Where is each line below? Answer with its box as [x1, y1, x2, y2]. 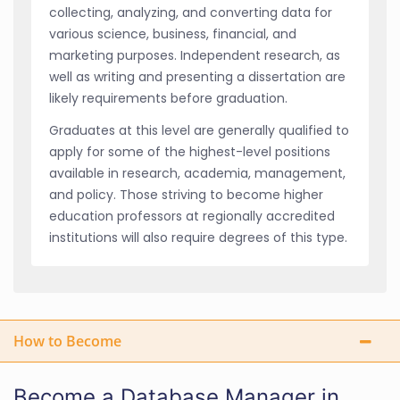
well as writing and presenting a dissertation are [49, 67, 346, 86]
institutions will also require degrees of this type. [49, 228, 347, 246]
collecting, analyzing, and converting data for [49, 3, 332, 21]
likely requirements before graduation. [49, 88, 287, 107]
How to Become [13, 330, 121, 351]
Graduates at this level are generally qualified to [49, 121, 349, 139]
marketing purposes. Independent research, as [49, 46, 340, 64]
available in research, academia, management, [49, 163, 346, 182]
